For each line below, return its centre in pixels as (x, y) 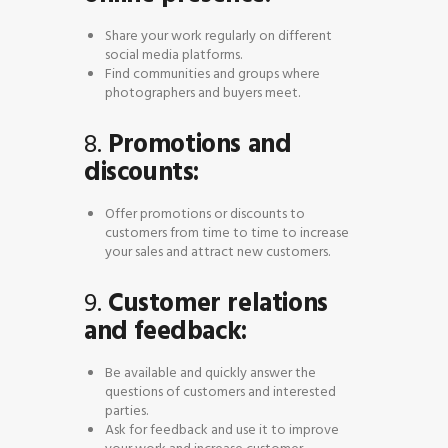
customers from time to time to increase (227, 233)
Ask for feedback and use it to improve (222, 430)
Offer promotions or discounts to (205, 214)
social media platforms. (173, 55)
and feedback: (165, 331)
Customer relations (218, 303)
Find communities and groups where (212, 74)
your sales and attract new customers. (217, 252)
